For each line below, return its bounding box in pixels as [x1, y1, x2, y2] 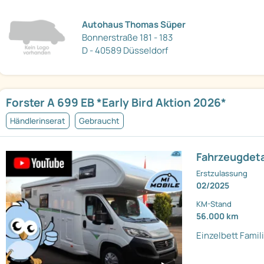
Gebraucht [79, 115, 120, 127]
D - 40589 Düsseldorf [82, 44, 169, 57]
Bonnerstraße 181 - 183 [82, 31, 173, 44]
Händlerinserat [10, 115, 65, 127]
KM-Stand [196, 199, 232, 210]
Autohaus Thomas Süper [82, 18, 186, 31]
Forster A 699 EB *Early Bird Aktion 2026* [6, 95, 226, 111]
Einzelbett [196, 229, 239, 242]
